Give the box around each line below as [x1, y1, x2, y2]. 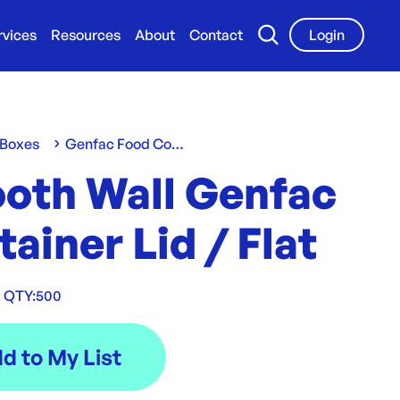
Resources [51, 26, 121, 44]
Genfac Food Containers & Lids [171, 135, 185, 153]
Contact [189, 26, 243, 44]
